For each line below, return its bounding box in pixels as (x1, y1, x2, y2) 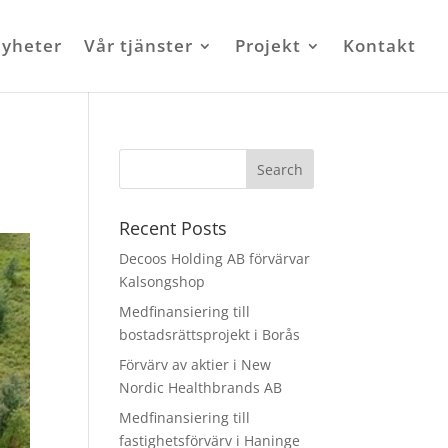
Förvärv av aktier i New (119, 355, 272, 374)
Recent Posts (119, 216, 228, 240)
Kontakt (343, 34, 416, 57)
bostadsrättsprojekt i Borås (119, 325, 301, 344)
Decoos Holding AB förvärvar (119, 249, 311, 268)
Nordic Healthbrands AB (119, 378, 283, 397)
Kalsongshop (119, 272, 206, 291)
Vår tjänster (84, 34, 193, 57)
